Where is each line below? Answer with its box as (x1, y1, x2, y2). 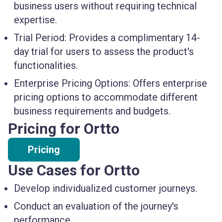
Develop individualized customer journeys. (14, 182, 197, 194)
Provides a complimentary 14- (66, 32, 200, 44)
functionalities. (14, 59, 78, 71)
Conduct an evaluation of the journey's (14, 200, 178, 212)
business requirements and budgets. (14, 105, 170, 117)
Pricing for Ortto (8, 120, 119, 137)
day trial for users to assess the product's (14, 46, 194, 57)
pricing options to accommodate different (14, 91, 198, 103)
